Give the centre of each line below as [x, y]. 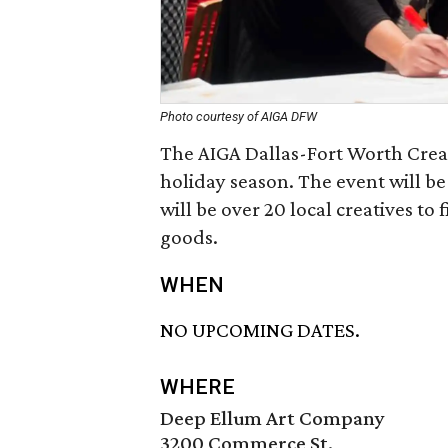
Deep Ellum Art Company [272, 418]
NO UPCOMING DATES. [260, 330]
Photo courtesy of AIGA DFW [238, 116]
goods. [189, 237]
